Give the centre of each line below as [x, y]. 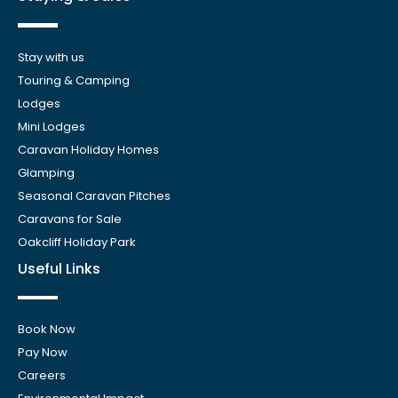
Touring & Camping [74, 80]
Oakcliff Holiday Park [77, 242]
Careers [42, 376]
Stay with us [51, 57]
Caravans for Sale [70, 219]
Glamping [46, 172]
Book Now [47, 330]
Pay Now [43, 353]
